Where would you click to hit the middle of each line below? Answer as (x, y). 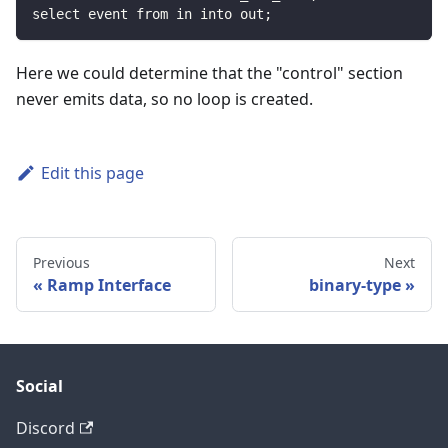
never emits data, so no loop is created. (164, 98)
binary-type (355, 284)
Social (39, 386)
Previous (61, 262)
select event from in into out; (152, 13)
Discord (45, 428)
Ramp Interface (109, 284)
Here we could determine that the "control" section (209, 72)
